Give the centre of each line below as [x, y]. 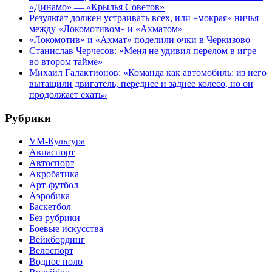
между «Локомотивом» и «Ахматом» [106, 29]
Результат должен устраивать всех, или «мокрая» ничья [144, 18]
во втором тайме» [66, 61]
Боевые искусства [66, 229]
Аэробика [49, 196]
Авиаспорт [52, 152]
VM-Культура [57, 141]
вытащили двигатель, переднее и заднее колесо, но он [141, 83]
